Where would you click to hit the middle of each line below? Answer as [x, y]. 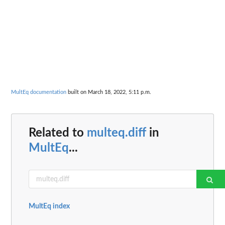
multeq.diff [117, 133]
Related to [58, 133]
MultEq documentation [39, 92]
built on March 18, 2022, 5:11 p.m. [109, 92]
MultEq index [49, 207]
